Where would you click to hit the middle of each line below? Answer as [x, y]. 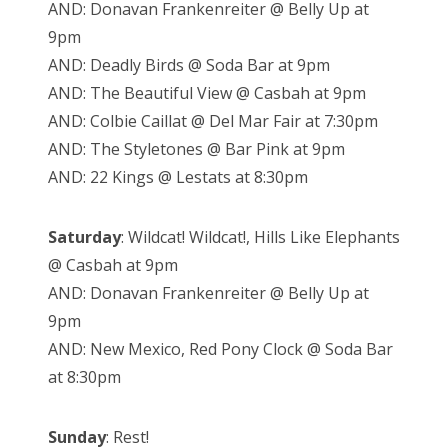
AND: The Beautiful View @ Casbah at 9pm [207, 93]
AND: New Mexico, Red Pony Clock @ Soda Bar [220, 349]
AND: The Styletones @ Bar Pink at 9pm [196, 149]
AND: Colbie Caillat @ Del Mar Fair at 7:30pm [213, 121]
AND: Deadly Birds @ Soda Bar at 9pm [189, 65]
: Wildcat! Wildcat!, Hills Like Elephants [260, 237]
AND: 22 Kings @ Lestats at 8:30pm [178, 177]
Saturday [84, 237]
